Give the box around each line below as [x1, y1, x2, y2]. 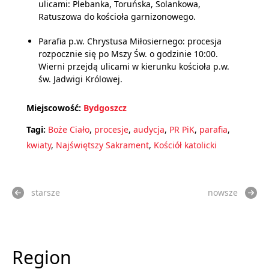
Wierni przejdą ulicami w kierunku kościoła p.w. [38, 61, 229, 72]
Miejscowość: [26, 102, 81, 113]
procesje [94, 124, 128, 135]
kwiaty [26, 139, 51, 151]
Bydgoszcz [83, 102, 127, 113]
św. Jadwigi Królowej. [38, 73, 122, 85]
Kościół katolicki [154, 139, 217, 151]
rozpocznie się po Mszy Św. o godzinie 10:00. [38, 48, 218, 59]
